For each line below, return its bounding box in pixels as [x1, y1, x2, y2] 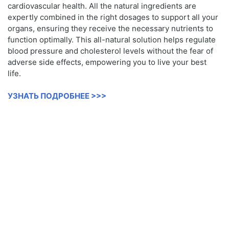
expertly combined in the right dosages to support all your [8, 12, 218, 22]
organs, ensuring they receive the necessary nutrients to [8, 23, 213, 33]
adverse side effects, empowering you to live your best [8, 57, 207, 67]
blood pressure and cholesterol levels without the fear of [8, 45, 213, 56]
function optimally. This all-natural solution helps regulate [8, 34, 216, 44]
